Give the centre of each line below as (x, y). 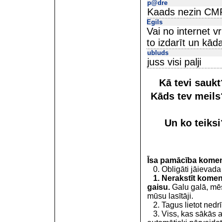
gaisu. (159, 187)
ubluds (158, 53)
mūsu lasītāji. (170, 196)
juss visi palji (174, 62)
